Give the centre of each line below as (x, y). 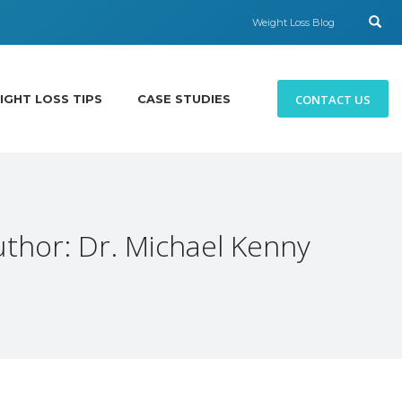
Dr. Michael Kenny (194, 245)
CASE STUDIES (184, 99)
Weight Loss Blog (293, 22)
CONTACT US (333, 99)
